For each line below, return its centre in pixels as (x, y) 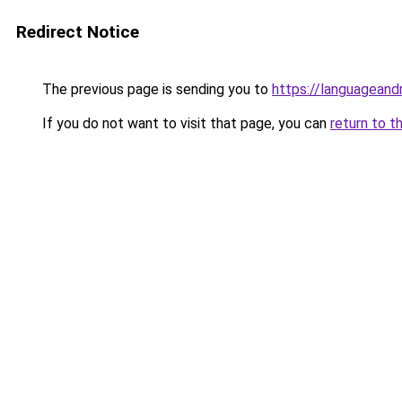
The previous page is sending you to (155, 89)
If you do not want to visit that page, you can (184, 123)
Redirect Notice (78, 32)
